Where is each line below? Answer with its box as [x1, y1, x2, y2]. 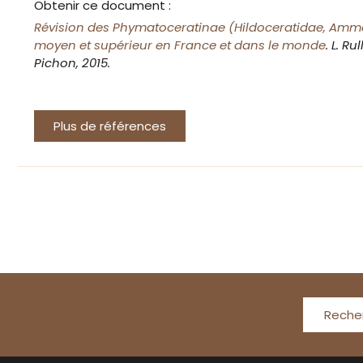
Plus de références [53, 117, 166, 135]
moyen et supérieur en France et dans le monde [34, 36, 326, 54]
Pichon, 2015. [34, 54, 110, 72]
